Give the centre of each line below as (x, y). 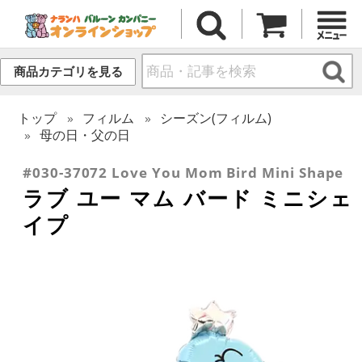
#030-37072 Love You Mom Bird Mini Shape (183, 172)
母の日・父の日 (85, 135)
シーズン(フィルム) (216, 118)
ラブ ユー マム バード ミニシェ (188, 198)
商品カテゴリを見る (68, 72)
